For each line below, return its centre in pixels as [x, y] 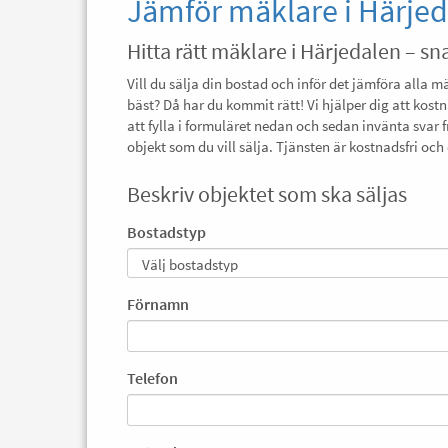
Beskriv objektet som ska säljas [267, 194]
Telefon [152, 378]
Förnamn [158, 304]
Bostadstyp [166, 232]
